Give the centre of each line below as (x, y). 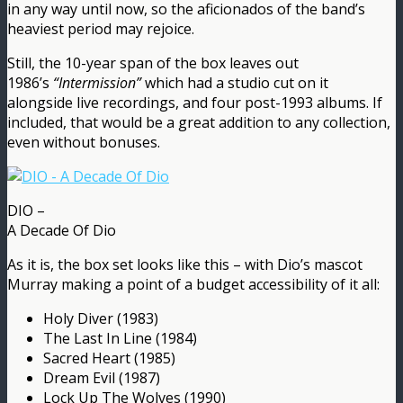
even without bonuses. (84, 142)
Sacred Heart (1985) (109, 358)
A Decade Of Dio (62, 230)
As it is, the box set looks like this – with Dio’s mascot (185, 264)
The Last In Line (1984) (120, 338)
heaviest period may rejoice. (101, 28)
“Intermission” (99, 82)
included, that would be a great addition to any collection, (199, 122)
